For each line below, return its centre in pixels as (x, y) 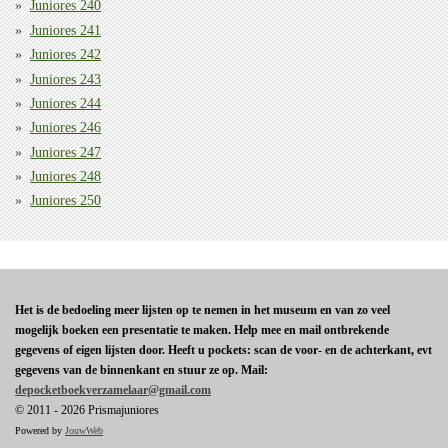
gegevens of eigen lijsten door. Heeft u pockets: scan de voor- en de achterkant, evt (223, 350)
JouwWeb (84, 431)
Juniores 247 (66, 152)
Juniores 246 (66, 128)
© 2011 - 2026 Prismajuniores (87, 410)
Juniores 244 (66, 103)
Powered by (40, 431)
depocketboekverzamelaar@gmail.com (113, 390)
